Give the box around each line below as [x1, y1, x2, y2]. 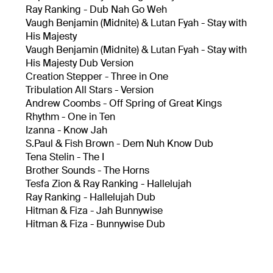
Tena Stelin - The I [25, 151, 104, 163]
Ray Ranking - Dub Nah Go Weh [25, 3, 167, 16]
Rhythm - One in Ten [25, 110, 115, 123]
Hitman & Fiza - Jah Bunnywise [25, 204, 163, 217]
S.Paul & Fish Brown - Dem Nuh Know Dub [25, 137, 213, 150]
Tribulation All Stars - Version [25, 83, 154, 96]
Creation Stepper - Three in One [25, 70, 168, 83]
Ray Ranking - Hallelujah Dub [25, 191, 155, 204]
